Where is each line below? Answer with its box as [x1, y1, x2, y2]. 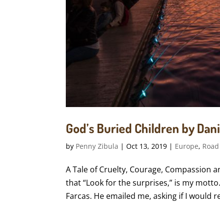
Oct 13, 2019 [126, 141, 167, 151]
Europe [175, 141, 199, 151]
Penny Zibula [76, 141, 119, 151]
